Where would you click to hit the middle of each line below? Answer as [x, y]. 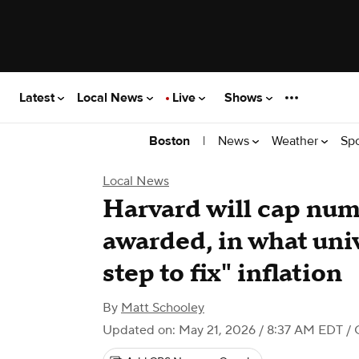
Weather [296, 141]
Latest [38, 97]
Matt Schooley [163, 308]
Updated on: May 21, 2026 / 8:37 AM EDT [223, 330]
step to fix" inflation [222, 274]
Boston [169, 141]
